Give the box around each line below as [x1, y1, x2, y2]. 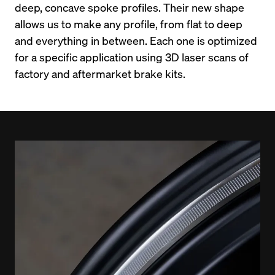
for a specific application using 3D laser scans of [15, 49, 249, 64]
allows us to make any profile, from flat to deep [15, 16, 242, 31]
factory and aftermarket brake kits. [15, 66, 185, 80]
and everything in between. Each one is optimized [15, 33, 257, 47]
